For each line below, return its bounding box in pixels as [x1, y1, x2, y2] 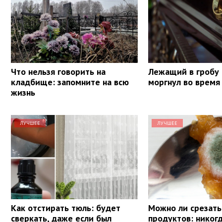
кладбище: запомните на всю [11, 76, 129, 88]
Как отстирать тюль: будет [11, 202, 120, 214]
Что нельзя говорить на [11, 65, 106, 77]
